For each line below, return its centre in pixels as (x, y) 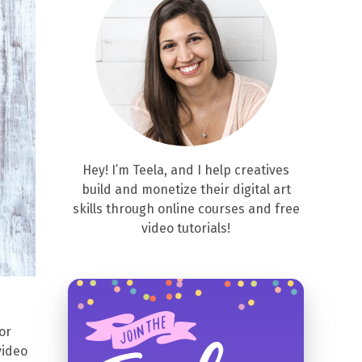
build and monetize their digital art (186, 189)
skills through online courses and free (186, 209)
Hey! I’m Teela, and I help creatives (186, 170)
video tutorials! (186, 228)
